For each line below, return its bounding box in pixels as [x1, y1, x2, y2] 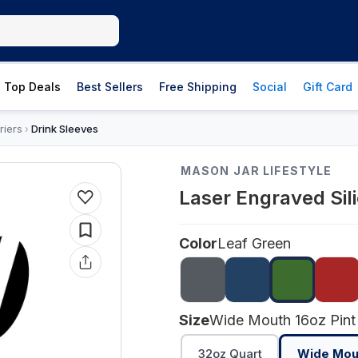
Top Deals [4, 80, 61, 93]
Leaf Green [217, 235, 291, 252]
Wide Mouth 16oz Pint [209, 312, 356, 328]
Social [253, 80, 287, 93]
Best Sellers [77, 80, 143, 93]
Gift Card [303, 80, 352, 93]
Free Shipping [159, 80, 237, 93]
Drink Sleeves [30, 121, 98, 135]
